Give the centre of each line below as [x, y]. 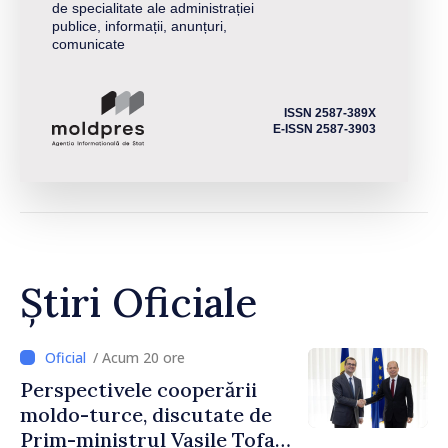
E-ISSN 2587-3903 [324, 128]
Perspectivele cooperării [138, 389]
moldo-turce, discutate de [146, 414]
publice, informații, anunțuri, [139, 26]
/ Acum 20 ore [139, 357]
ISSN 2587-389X [330, 112]
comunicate [88, 44]
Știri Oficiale [138, 302]
